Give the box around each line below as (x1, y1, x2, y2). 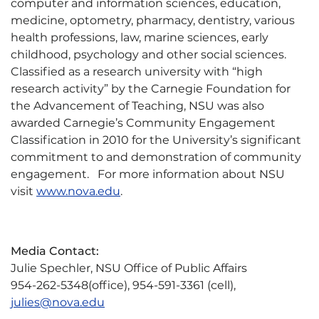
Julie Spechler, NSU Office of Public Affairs (11, 261, 247, 275)
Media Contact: (11, 244, 99, 258)
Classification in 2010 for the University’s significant (11, 133, 301, 147)
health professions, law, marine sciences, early (11, 31, 268, 44)
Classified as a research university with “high (11, 65, 263, 78)
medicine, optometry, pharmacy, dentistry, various (11, 14, 295, 27)
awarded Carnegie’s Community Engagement (11, 116, 276, 130)
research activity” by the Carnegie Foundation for (11, 82, 291, 95)
